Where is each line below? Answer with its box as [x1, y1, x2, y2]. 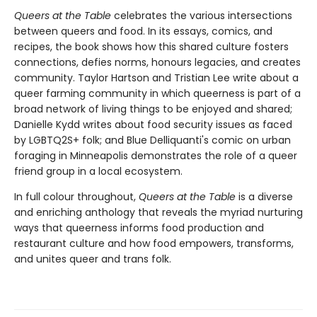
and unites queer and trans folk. [14, 252, 171, 267]
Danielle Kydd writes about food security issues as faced [14, 117, 292, 132]
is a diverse [236, 190, 293, 204]
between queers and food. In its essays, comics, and [14, 24, 272, 39]
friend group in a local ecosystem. [14, 164, 183, 179]
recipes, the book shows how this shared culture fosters [14, 40, 289, 54]
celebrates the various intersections [111, 8, 292, 23]
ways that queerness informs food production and [14, 221, 264, 236]
